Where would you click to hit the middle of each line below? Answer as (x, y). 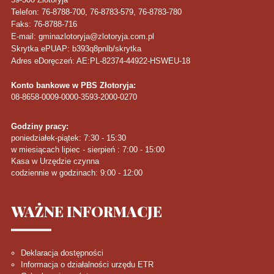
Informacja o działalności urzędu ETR (87, 265)
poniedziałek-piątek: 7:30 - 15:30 (68, 138)
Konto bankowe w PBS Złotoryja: (73, 86)
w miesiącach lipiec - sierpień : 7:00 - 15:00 (87, 150)
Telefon (24, 12)
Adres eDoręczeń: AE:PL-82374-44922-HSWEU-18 (100, 61)
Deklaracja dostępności (62, 253)
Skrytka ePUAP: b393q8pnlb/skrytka (76, 49)
